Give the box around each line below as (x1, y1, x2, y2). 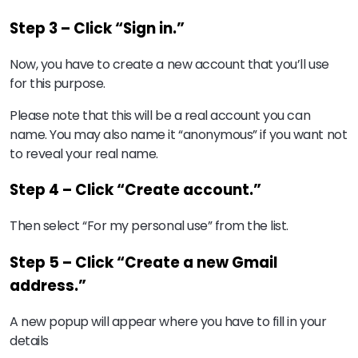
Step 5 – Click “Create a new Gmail (10, 251, 277, 273)
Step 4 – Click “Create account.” (10, 179, 261, 201)
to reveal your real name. (10, 144, 161, 163)
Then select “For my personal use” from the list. (10, 217, 288, 236)
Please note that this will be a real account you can (10, 105, 311, 125)
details (10, 331, 52, 350)
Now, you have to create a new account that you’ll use (10, 54, 329, 74)
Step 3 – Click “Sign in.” (10, 18, 185, 40)
